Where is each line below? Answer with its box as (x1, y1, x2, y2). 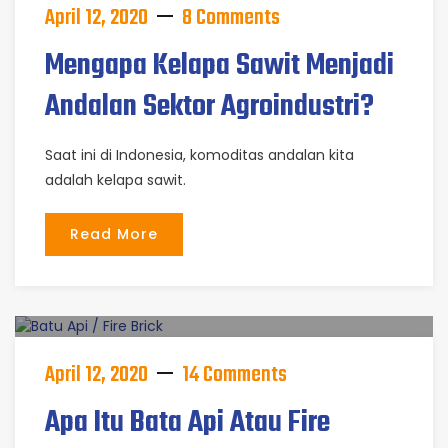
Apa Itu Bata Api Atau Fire (45, 400, 330, 446)
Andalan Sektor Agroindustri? (45, 84, 374, 130)
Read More (70, 224, 158, 244)
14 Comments (182, 358, 287, 392)
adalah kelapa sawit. (45, 170, 186, 190)
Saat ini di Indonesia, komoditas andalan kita (45, 145, 354, 165)
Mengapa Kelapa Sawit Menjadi (45, 43, 394, 89)
